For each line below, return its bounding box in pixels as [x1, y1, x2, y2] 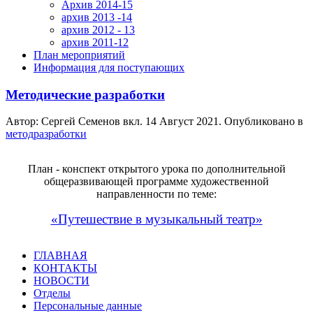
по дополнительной [191, 163, 286, 175]
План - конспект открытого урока [27, 163, 191, 175]
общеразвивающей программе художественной [44, 175, 269, 188]
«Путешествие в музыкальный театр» [50, 212, 263, 227]
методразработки [6, 128, 87, 140]
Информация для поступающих [34, 61, 184, 73]
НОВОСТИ [34, 275, 89, 287]
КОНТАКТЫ [34, 262, 97, 275]
